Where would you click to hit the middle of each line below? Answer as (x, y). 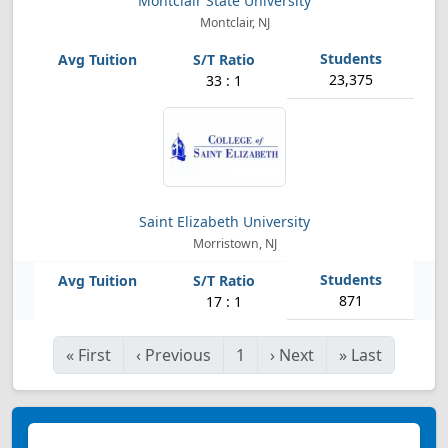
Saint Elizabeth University (224, 221)
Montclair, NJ (234, 22)
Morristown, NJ (234, 243)
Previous (178, 355)
